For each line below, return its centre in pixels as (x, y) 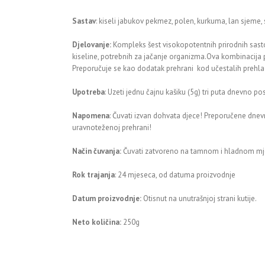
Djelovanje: (92, 45)
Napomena (91, 116)
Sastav (84, 21)
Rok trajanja (93, 175)
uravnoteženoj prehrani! (112, 127)
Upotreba (88, 92)
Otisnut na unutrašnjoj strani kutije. (199, 198)
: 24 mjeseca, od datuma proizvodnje (175, 175)
